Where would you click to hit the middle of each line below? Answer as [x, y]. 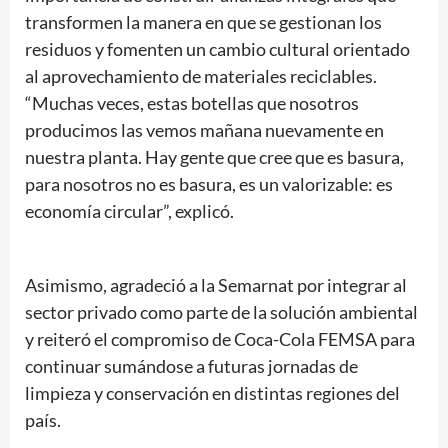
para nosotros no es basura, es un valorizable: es [209, 183]
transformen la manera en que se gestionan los [203, 21]
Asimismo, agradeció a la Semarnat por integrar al [216, 284]
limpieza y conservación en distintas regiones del [212, 392]
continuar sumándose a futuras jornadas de [191, 365]
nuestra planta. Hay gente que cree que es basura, [214, 156]
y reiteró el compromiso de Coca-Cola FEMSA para [220, 338]
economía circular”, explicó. [129, 210]
